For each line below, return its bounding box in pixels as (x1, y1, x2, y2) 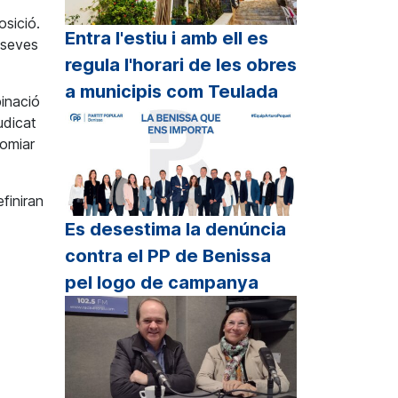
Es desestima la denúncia (65, 219, 286, 241)
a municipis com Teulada (65, 80, 278, 102)
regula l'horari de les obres (65, 53, 297, 76)
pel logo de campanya (65, 272, 259, 294)
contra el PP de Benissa (65, 245, 271, 267)
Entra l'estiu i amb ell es (65, 27, 268, 49)
